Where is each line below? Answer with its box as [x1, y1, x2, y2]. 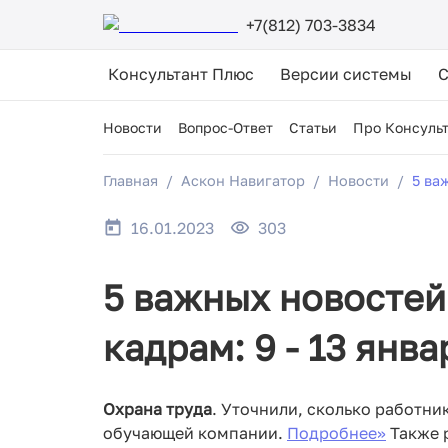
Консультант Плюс [108, 64, 254, 84]
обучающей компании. [103, 423, 287, 444]
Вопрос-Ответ [178, 119, 273, 136]
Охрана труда [103, 399, 212, 420]
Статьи [289, 119, 337, 136]
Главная [103, 172, 158, 189]
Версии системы [280, 64, 412, 84]
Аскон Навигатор [181, 172, 305, 189]
